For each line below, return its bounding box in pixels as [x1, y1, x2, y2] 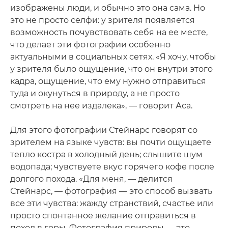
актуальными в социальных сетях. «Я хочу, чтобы [10, 52, 216, 62]
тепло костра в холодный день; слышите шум [10, 150, 203, 159]
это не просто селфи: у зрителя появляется [10, 15, 195, 25]
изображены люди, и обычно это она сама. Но [10, 3, 205, 13]
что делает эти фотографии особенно [10, 40, 170, 49]
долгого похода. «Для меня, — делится [10, 174, 173, 184]
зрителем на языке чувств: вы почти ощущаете [10, 137, 211, 147]
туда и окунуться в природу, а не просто [10, 89, 180, 98]
